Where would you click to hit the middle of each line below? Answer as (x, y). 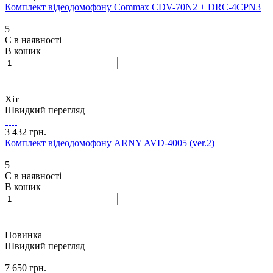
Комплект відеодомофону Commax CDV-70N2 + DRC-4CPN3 (133, 7)
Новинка (23, 235)
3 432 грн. (26, 132)
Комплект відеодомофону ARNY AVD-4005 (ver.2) (110, 143)
